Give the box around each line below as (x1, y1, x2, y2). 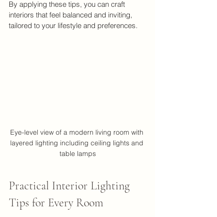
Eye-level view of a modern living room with (10, 127, 145, 137)
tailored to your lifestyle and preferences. (9, 21, 138, 30)
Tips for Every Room (9, 195, 103, 210)
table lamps (59, 149, 96, 158)
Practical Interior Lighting (9, 178, 133, 193)
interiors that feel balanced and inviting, (9, 10, 134, 19)
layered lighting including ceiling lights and (10, 138, 145, 147)
